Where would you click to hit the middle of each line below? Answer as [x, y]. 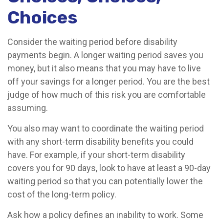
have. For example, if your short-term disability [96, 155]
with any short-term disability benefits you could [100, 142]
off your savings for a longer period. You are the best [109, 81]
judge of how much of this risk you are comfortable [107, 95]
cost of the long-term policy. [62, 194]
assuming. [28, 108]
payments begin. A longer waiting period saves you [105, 55]
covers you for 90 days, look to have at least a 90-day [109, 168]
